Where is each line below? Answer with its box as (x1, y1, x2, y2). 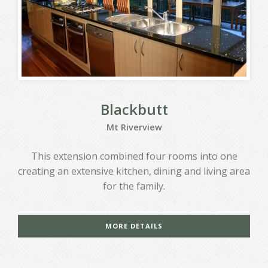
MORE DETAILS (105, 221, 163, 231)
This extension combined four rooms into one (31, 150, 237, 163)
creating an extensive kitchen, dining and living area (18, 165, 250, 178)
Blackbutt (100, 99, 168, 119)
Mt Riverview (106, 121, 162, 133)
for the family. (103, 179, 165, 193)
